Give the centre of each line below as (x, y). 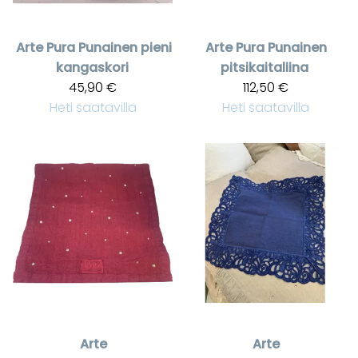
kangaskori (92, 68)
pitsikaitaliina (265, 68)
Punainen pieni (125, 48)
